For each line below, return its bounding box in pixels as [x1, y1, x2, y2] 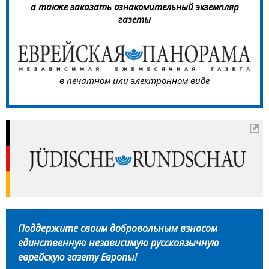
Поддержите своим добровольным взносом [18, 222, 217, 235]
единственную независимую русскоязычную [18, 236, 219, 250]
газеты [118, 13, 151, 25]
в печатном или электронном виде [59, 74, 210, 86]
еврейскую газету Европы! [18, 250, 137, 264]
